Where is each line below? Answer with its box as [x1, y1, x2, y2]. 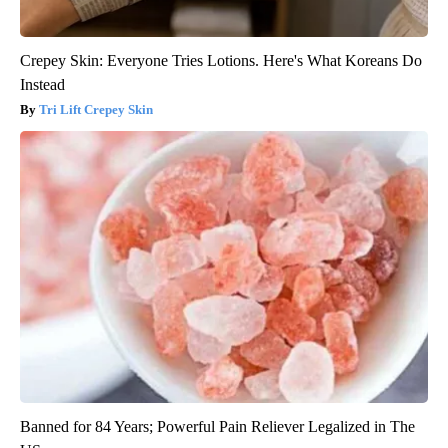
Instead [20, 75, 65, 93]
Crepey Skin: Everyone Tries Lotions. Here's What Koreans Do [20, 51, 422, 69]
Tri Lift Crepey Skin [39, 101, 153, 117]
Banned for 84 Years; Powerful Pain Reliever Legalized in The [20, 417, 415, 435]
